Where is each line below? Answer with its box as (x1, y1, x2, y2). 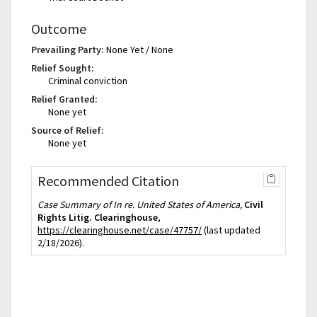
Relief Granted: (31, 92, 98, 105)
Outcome (31, 19, 86, 38)
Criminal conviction (48, 74, 127, 87)
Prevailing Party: (31, 42, 104, 56)
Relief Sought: (31, 61, 94, 74)
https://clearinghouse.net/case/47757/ (38, 223, 202, 236)
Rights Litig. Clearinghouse (38, 210, 158, 224)
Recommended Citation (38, 171, 179, 190)
